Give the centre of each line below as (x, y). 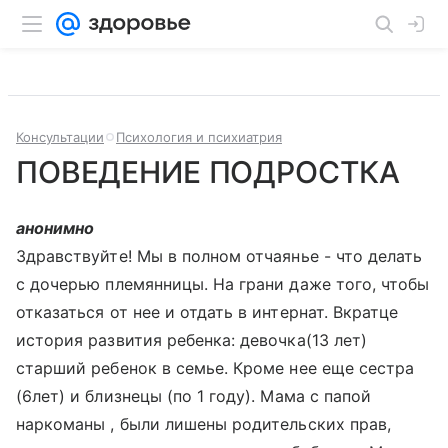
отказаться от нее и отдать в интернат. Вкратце (207, 312)
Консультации (60, 137)
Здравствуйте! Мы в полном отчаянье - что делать (219, 256)
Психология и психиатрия (199, 137)
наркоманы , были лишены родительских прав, (204, 424)
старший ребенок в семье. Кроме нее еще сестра (215, 368)
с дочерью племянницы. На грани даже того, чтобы (223, 284)
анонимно (55, 228)
